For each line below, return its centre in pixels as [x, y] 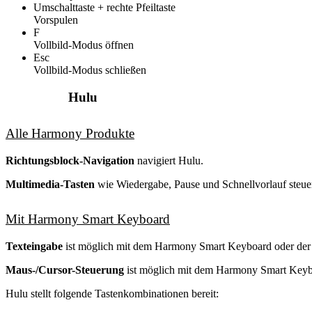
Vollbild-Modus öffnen [84, 45]
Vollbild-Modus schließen [90, 70]
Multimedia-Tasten [50, 184]
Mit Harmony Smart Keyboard [88, 219]
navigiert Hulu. [169, 160]
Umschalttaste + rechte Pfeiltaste [104, 8]
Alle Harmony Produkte [70, 133]
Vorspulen [56, 20]
